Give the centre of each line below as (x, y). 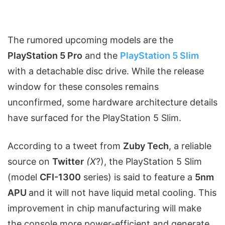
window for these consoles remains (83, 87)
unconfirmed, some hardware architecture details (113, 102)
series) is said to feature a (138, 177)
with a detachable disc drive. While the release (106, 71)
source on (30, 162)
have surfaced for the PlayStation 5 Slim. (94, 118)
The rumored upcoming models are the (90, 40)
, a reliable (190, 146)
